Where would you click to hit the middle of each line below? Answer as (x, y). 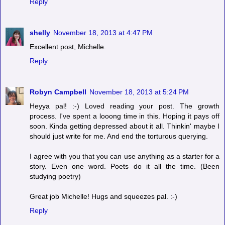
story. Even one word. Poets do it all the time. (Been (125, 166)
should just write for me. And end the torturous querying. (119, 136)
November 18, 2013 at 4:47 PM (103, 32)
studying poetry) (55, 176)
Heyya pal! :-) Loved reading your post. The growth (125, 106)
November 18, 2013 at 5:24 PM (139, 92)
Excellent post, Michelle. (68, 46)
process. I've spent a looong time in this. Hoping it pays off (125, 116)
